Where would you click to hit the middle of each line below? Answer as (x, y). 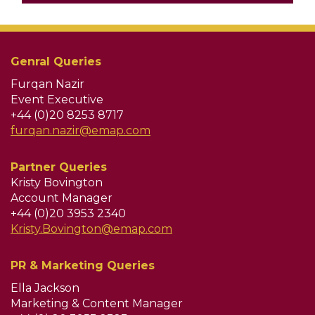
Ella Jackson (45, 288)
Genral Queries (56, 61)
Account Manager (62, 198)
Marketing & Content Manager (97, 303)
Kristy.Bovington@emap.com (91, 229)
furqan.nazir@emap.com (81, 130)
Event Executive (57, 99)
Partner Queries (59, 167)
